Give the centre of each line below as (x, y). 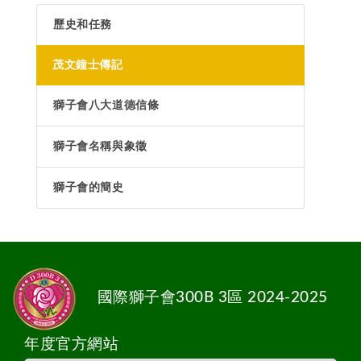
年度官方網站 (71, 344)
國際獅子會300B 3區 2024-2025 (210, 297)
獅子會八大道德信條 (106, 106)
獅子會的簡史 (89, 188)
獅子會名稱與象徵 (100, 147)
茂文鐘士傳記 (88, 65)
